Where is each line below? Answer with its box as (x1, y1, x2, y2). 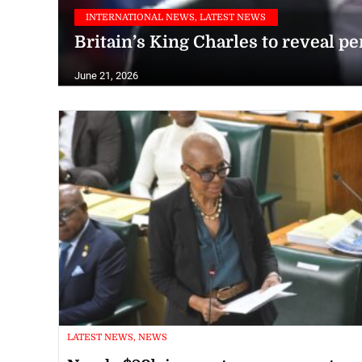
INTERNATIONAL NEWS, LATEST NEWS (86, 11, 267, 23)
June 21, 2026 (74, 69, 138, 82)
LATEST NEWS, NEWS (67, 331, 167, 343)
